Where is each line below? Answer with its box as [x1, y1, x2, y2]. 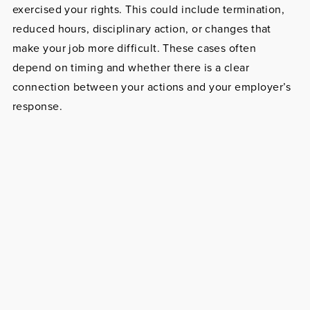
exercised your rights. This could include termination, [12, 1, 285, 18]
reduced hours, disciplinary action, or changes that [12, 21, 271, 37]
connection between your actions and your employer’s [12, 79, 291, 95]
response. [12, 98, 62, 115]
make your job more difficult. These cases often [12, 40, 257, 57]
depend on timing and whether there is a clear [12, 60, 250, 76]
